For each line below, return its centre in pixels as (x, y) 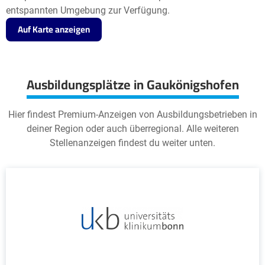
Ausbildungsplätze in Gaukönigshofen (132, 85)
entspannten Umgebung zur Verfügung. (88, 10)
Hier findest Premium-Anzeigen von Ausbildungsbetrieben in (132, 114)
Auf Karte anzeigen (54, 29)
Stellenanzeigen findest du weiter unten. (132, 143)
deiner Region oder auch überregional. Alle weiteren (132, 129)
